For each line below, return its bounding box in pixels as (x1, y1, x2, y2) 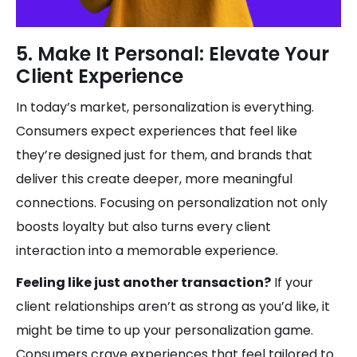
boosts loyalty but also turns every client (16, 218, 271, 236)
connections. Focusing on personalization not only (16, 194, 328, 212)
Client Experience (16, 63, 183, 89)
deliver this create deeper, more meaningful (16, 170, 292, 188)
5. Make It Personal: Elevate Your (16, 41, 329, 67)
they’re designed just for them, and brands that (16, 146, 312, 164)
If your (271, 273, 313, 292)
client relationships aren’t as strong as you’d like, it (16, 297, 330, 316)
